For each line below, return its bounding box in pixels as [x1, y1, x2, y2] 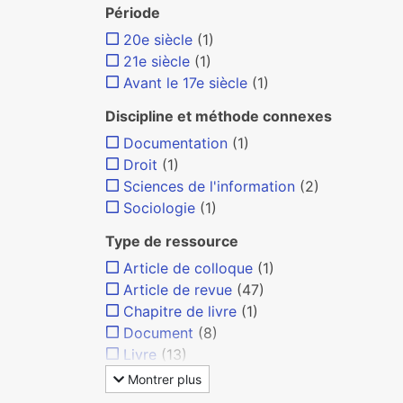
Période [105, 4, 160, 22]
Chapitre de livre [123, 302, 237, 320]
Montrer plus [124, 372, 201, 387]
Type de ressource [105, 232, 238, 250]
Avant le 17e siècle [123, 74, 247, 92]
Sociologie [123, 199, 195, 217]
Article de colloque [123, 259, 253, 277]
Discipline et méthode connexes [105, 107, 332, 125]
